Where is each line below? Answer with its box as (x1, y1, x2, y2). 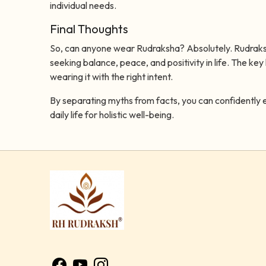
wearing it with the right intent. (50, 71, 173, 83)
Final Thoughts (50, 21, 128, 37)
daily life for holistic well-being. (50, 109, 174, 121)
